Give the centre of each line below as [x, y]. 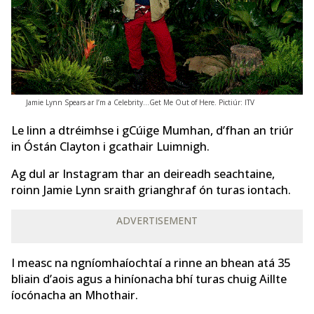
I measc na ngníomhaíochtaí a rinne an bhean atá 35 [151, 262]
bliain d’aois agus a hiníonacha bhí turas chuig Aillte [149, 279]
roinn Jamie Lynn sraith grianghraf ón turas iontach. [151, 190]
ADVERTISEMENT [157, 221]
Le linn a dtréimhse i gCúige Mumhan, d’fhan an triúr [152, 130]
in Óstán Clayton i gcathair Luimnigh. [110, 146]
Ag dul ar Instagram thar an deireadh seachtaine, [143, 174]
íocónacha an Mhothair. [75, 295]
